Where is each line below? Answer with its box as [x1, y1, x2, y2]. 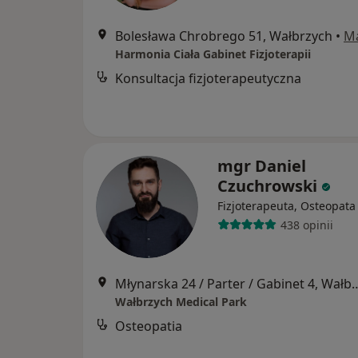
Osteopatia [115, 317, 182, 335]
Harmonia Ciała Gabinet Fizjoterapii [115, 46, 311, 62]
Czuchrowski [217, 175, 317, 197]
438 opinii [280, 217, 333, 233]
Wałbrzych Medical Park [115, 294, 247, 309]
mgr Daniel [217, 155, 306, 177]
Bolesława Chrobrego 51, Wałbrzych [115, 27, 332, 45]
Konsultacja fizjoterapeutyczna [115, 70, 301, 87]
